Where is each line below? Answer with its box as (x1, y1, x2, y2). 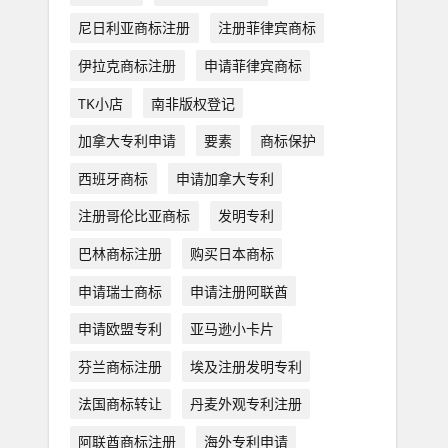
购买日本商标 (189, 243, 274, 263)
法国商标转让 (78, 394, 163, 414)
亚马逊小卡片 (189, 319, 274, 339)
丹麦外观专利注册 (189, 394, 302, 414)
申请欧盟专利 (78, 319, 163, 339)
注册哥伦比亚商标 (78, 206, 191, 226)
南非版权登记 (150, 93, 235, 113)
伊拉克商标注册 (78, 55, 177, 75)
